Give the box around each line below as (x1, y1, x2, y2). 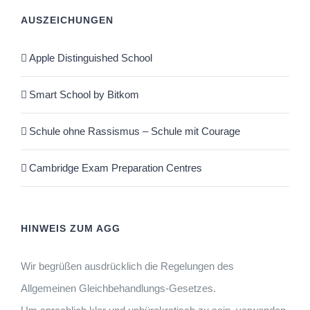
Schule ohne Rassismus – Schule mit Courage (29, 125, 240, 138)
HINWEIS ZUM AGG (21, 223, 120, 235)
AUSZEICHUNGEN (21, 15, 113, 26)
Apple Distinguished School (29, 52, 152, 64)
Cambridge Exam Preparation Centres (29, 162, 202, 174)
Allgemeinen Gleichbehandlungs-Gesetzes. (21, 282, 216, 295)
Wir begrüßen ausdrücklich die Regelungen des (21, 260, 234, 273)
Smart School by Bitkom (29, 89, 139, 101)
